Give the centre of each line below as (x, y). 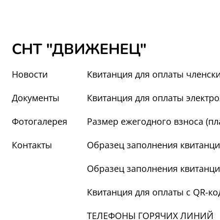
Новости (30, 74)
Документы (36, 98)
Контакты (32, 145)
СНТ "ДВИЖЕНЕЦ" (79, 49)
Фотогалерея (40, 121)
